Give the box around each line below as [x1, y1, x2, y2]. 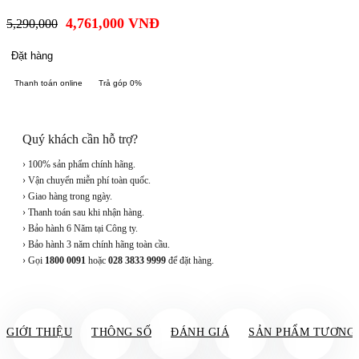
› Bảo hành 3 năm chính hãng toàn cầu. [22, 239, 170, 251]
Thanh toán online [14, 79, 83, 88]
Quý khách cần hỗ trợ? [22, 132, 138, 147]
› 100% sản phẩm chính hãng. [22, 159, 135, 171]
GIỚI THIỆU [6, 326, 72, 339]
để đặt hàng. [166, 255, 214, 267]
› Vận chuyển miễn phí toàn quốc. [22, 175, 151, 187]
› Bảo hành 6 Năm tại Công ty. [22, 223, 138, 235]
